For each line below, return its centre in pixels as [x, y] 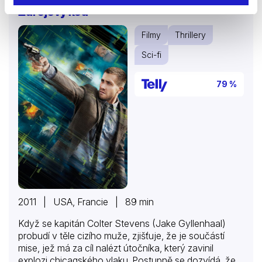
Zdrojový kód [53, 11]
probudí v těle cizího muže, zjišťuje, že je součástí [121, 236]
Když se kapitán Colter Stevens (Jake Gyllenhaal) [122, 224]
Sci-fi [151, 54]
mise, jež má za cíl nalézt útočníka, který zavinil [116, 248]
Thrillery [190, 35]
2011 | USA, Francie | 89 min [86, 202]
